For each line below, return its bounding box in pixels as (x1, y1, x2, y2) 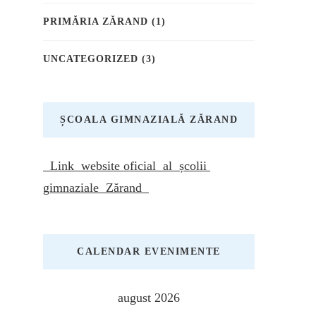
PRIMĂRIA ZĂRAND (43, 16, 148, 28)
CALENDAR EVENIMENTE (77, 246, 221, 257)
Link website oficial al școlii (43, 159, 210, 174)
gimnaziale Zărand (43, 181, 149, 195)
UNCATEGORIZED (43, 54, 138, 65)
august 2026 (118, 291, 180, 305)
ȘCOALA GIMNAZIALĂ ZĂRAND (60, 114, 238, 126)
